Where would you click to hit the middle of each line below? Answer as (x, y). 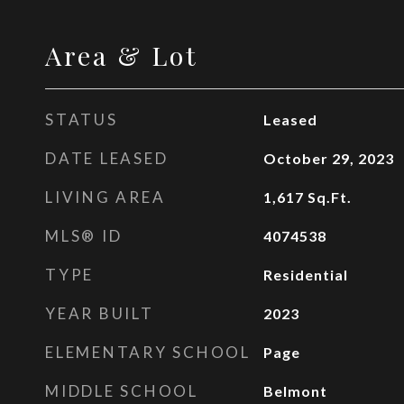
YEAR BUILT (100, 313)
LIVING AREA (106, 197)
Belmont (295, 391)
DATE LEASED (107, 158)
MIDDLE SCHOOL (122, 391)
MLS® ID (84, 236)
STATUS (82, 119)
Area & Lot (122, 55)
